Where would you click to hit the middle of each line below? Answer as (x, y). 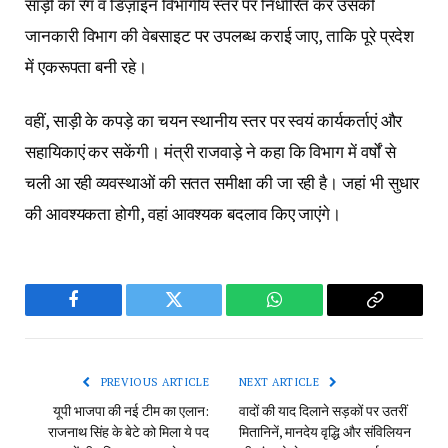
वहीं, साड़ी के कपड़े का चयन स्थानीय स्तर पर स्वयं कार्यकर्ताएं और (214, 120)
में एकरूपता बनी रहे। (86, 67)
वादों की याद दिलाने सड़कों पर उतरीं (323, 410)
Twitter (198, 314)
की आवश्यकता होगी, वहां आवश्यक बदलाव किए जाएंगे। (183, 213)
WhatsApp (311, 314)
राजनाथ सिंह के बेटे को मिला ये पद (128, 431)
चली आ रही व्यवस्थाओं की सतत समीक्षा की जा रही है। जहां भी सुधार (222, 182)
